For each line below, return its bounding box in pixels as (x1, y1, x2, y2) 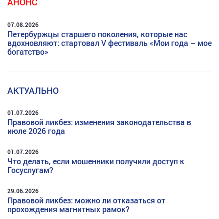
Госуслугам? (7, 165, 53, 175)
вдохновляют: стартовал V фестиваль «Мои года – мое (7, 37, 212, 48)
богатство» (7, 46, 48, 57)
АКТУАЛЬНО (7, 84, 59, 96)
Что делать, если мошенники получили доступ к (7, 156, 184, 167)
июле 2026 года (7, 126, 65, 136)
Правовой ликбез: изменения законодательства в (7, 117, 191, 128)
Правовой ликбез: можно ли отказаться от (7, 195, 165, 206)
